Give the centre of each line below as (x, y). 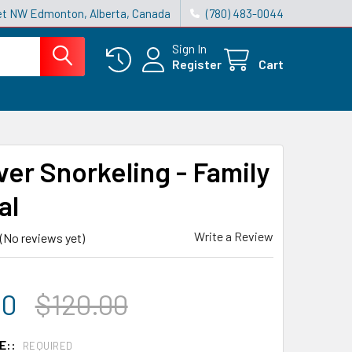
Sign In (189, 48)
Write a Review (234, 236)
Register (197, 64)
